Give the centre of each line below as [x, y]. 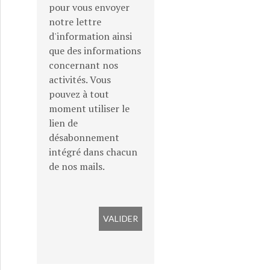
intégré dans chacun [93, 152]
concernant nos [83, 65]
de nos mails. [77, 166]
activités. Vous [80, 80]
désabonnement [84, 137]
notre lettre [75, 22]
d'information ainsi [90, 36]
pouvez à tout [79, 94]
